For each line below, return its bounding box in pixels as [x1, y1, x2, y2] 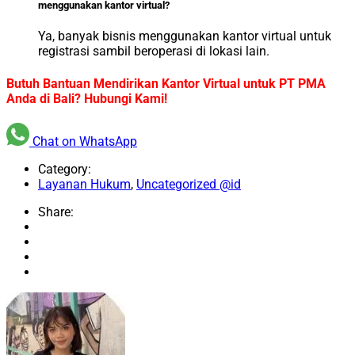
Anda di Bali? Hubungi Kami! [6, 90, 167, 106]
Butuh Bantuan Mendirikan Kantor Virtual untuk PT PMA [6, 75, 326, 91]
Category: [38, 161, 91, 177]
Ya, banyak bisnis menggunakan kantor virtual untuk [38, 29, 331, 44]
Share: [38, 204, 74, 219]
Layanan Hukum [38, 176, 131, 192]
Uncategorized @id [136, 176, 241, 192]
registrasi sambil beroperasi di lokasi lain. [38, 44, 269, 59]
